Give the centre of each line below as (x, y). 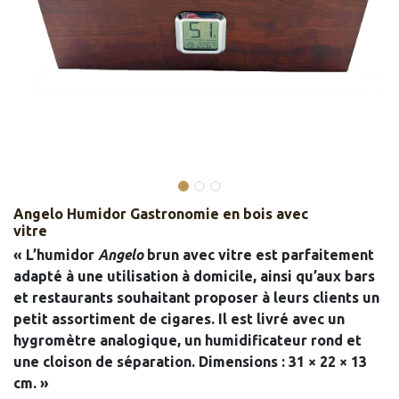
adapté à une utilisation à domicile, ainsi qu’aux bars (194, 276)
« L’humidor (56, 255)
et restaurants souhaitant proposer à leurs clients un (196, 297)
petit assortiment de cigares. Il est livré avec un (179, 319)
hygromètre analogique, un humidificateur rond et (187, 340)
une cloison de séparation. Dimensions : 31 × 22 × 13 (190, 362)
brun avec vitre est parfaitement (259, 255)
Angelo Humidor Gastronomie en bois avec (161, 214)
